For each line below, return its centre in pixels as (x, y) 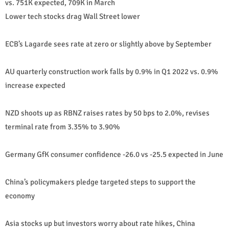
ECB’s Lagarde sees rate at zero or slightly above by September (108, 44)
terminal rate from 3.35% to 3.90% (63, 127)
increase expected (35, 85)
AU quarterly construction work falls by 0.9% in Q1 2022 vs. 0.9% (112, 71)
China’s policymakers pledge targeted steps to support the (100, 182)
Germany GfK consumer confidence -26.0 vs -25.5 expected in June (114, 154)
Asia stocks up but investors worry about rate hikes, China (100, 223)
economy (20, 196)
